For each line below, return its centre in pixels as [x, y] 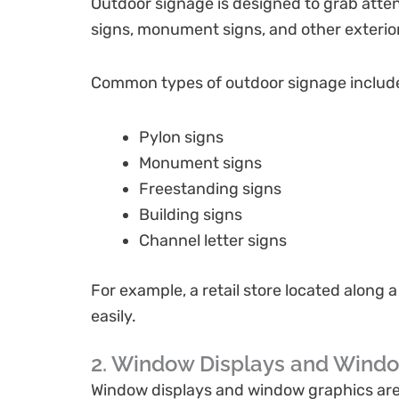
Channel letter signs [213, 240]
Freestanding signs [210, 188]
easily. [114, 316]
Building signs [191, 214]
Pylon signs [181, 137]
